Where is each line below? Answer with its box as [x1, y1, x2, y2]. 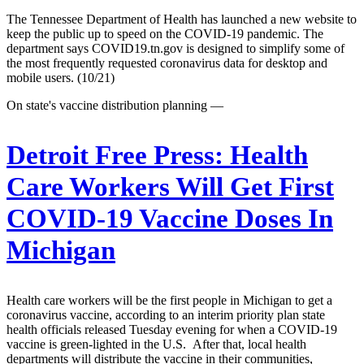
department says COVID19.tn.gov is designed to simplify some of [6, 41, 344, 55]
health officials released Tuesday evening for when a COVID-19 [6, 322, 337, 336]
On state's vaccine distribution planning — [6, 97, 223, 112]
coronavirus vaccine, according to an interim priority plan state [6, 307, 325, 322]
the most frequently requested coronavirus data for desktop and [6, 55, 327, 70]
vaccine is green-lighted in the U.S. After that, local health [6, 336, 306, 351]
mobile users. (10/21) [6, 70, 115, 84]
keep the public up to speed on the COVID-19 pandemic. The [6, 26, 323, 41]
